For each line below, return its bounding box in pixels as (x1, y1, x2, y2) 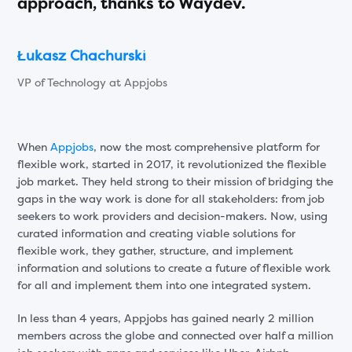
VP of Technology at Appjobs (17, 75, 168, 90)
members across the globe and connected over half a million (17, 328, 334, 343)
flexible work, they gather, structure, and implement (17, 244, 294, 258)
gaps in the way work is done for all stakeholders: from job (17, 192, 325, 206)
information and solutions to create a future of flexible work (17, 261, 332, 275)
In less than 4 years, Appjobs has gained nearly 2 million (17, 311, 314, 325)
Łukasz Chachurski (17, 46, 147, 64)
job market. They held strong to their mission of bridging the (17, 174, 334, 189)
